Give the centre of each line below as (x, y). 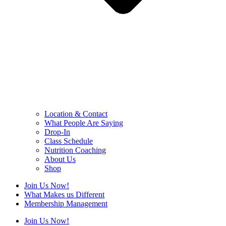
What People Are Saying (84, 123)
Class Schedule (69, 141)
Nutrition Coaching (75, 150)
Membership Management (66, 204)
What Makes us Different (64, 195)
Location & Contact (76, 114)
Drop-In (57, 132)
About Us (60, 159)
